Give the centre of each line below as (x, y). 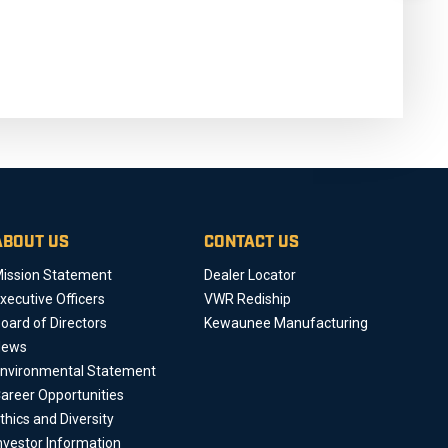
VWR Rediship (247, 299)
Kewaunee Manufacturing (286, 323)
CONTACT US (251, 243)
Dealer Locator (250, 275)
